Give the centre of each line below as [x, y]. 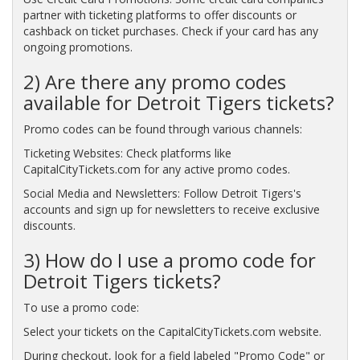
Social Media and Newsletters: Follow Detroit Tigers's [162, 193]
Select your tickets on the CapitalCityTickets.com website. [172, 331]
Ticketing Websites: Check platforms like [127, 153]
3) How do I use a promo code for [169, 260]
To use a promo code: [81, 307]
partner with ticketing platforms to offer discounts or [160, 14]
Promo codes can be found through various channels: [162, 129]
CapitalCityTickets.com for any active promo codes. [156, 169]
